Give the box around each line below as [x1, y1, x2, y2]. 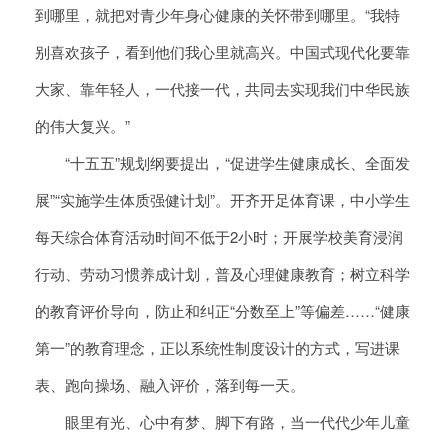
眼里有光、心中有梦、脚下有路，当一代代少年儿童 [35, 411, 410, 433]
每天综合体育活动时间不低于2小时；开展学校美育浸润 [35, 226, 403, 248]
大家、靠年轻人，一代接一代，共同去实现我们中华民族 [35, 78, 410, 100]
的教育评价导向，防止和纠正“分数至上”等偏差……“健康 [35, 300, 410, 322]
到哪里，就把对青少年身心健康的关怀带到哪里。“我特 [35, 4, 400, 26]
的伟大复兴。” [35, 115, 130, 137]
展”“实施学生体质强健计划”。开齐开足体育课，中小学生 [35, 189, 410, 211]
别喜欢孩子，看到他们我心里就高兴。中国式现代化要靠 [35, 41, 410, 63]
